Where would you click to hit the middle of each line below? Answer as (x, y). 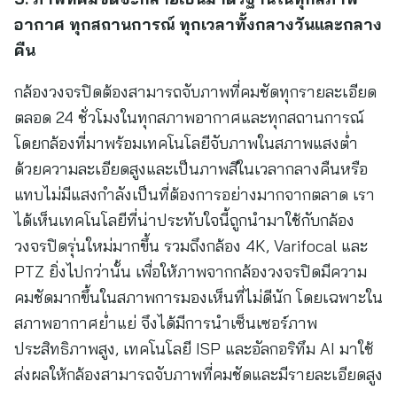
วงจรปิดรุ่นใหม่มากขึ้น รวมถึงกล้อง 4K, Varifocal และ (191, 246)
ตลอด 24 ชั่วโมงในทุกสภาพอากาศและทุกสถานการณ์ (189, 117)
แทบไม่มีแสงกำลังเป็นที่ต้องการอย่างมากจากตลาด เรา (195, 195)
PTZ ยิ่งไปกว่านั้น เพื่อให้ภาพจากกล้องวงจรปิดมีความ (191, 272)
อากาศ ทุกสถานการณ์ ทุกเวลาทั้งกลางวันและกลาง (198, 24)
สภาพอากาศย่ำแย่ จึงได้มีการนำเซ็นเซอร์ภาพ (166, 323)
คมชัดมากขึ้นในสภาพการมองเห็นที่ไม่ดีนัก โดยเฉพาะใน (198, 297)
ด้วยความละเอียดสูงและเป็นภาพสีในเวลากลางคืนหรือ (191, 169)
